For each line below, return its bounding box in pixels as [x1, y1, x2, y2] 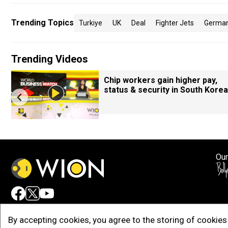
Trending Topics [11, 18, 74, 27]
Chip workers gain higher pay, [104, 75, 217, 85]
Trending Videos [11, 53, 88, 65]
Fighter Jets [156, 19, 194, 27]
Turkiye [79, 19, 102, 27]
